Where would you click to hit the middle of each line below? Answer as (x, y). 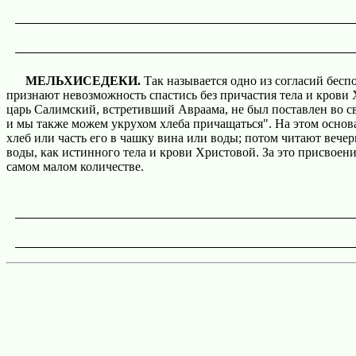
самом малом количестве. (75, 166)
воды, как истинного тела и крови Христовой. (133, 152)
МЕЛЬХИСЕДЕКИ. (81, 81)
